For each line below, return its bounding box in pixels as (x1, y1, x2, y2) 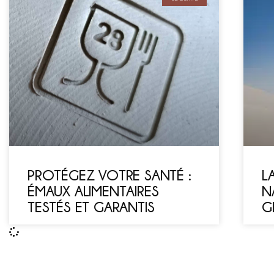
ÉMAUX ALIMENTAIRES (28, 183, 159, 199)
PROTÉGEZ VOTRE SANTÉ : (28, 168, 191, 183)
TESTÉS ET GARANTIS (28, 199, 155, 215)
